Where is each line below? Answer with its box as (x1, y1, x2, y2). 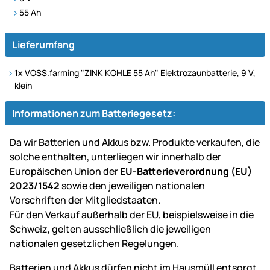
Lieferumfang (12, 38, 75, 52)
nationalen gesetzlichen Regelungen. (10, 237, 179, 251)
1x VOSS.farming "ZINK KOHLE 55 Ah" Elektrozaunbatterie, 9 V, (14, 67, 256, 79)
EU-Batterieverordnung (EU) (120, 165, 252, 178)
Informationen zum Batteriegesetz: (12, 107, 175, 121)
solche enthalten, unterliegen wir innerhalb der (10, 150, 221, 164)
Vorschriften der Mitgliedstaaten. (10, 193, 160, 207)
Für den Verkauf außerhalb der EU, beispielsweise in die (10, 208, 254, 222)
